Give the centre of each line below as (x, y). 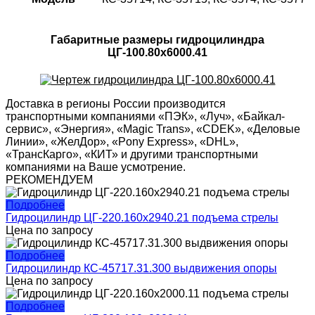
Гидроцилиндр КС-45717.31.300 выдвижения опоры (141, 269)
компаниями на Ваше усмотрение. (96, 167)
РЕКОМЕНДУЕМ (49, 180)
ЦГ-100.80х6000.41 (157, 52)
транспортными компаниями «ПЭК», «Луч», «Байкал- (145, 117)
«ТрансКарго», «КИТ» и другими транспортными (132, 155)
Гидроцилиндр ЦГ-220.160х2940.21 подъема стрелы (142, 218)
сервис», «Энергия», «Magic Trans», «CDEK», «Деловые (153, 129)
